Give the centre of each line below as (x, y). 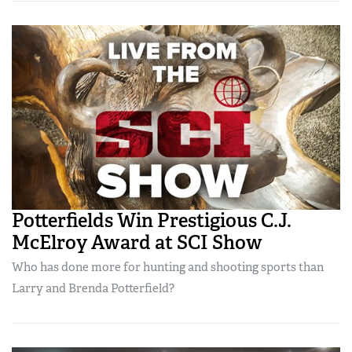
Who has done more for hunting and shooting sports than (168, 268)
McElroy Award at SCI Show (137, 243)
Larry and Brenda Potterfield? (93, 289)
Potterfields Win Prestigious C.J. (152, 221)
